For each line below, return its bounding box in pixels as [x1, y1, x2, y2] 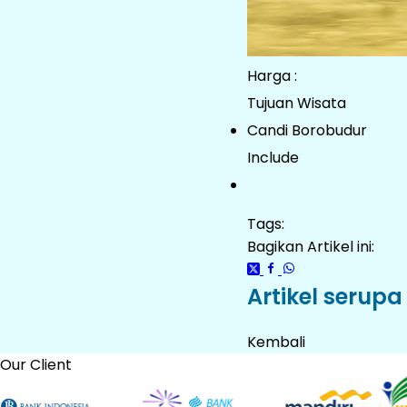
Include [247, 147, 299, 168]
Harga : [247, 65, 297, 86]
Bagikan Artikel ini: [247, 236, 374, 257]
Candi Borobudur [247, 120, 367, 141]
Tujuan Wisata [247, 93, 346, 114]
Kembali [247, 332, 305, 352]
